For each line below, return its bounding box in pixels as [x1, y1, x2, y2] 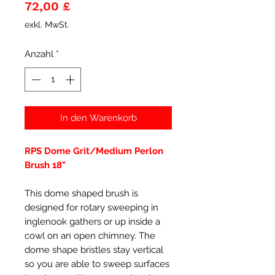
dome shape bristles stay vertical [25, 244, 163, 255]
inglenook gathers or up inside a [25, 215, 160, 227]
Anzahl [25, 48, 53, 60]
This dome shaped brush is [25, 187, 138, 199]
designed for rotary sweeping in [25, 201, 158, 213]
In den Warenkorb [60, 112, 137, 123]
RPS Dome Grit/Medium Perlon [25, 145, 163, 157]
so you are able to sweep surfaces [25, 258, 169, 269]
